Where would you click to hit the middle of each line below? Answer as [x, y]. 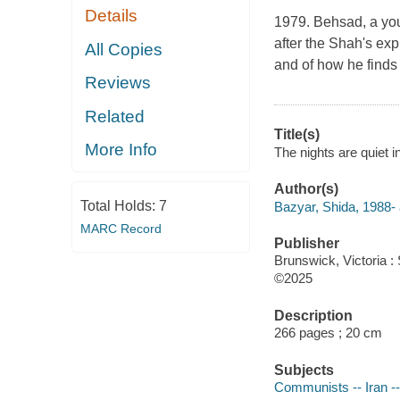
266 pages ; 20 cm [328, 333]
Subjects [304, 370]
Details [112, 16]
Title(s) [296, 135]
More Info [121, 150]
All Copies [124, 49]
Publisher [306, 243]
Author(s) [306, 189]
